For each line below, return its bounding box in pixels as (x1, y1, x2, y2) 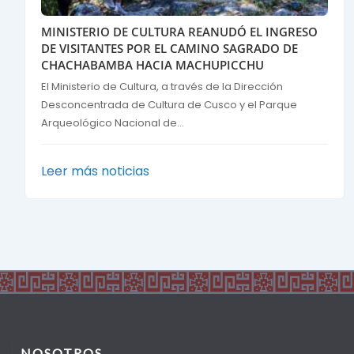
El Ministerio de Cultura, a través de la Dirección (41, 79, 283, 95)
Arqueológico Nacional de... (41, 115, 184, 131)
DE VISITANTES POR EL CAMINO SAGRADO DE (41, 40, 298, 57)
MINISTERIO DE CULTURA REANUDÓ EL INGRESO (41, 24, 318, 40)
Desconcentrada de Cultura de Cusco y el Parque (41, 97, 297, 113)
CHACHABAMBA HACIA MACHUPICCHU (41, 57, 264, 73)
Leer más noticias (41, 162, 149, 181)
